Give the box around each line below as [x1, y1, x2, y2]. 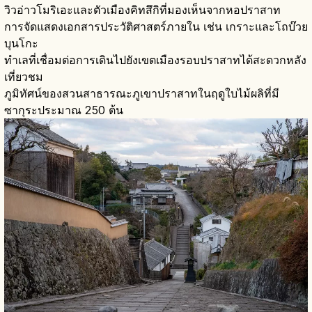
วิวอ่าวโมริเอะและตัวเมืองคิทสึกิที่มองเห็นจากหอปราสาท [4, 2, 281, 17]
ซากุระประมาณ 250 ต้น [4, 102, 123, 117]
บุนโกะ [4, 36, 38, 50]
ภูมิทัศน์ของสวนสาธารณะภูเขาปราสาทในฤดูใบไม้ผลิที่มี [4, 86, 279, 100]
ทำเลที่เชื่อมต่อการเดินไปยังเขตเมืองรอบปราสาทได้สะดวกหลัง [4, 52, 306, 67]
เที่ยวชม [4, 69, 43, 84]
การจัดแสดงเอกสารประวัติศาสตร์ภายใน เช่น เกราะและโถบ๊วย [4, 19, 308, 33]
